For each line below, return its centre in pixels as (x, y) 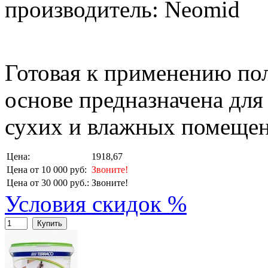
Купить (50, 224)
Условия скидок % (96, 204)
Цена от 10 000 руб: (47, 170)
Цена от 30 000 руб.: (48, 183)
